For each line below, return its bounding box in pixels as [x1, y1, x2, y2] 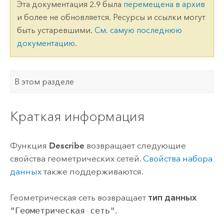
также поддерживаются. [41, 166, 143, 177]
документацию [16, 38, 75, 48]
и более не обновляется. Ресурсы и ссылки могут [16, 12, 205, 22]
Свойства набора [142, 153, 212, 164]
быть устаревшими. [16, 25, 94, 35]
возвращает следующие [84, 140, 186, 151]
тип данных [147, 192, 196, 203]
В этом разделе [14, 76, 74, 86]
